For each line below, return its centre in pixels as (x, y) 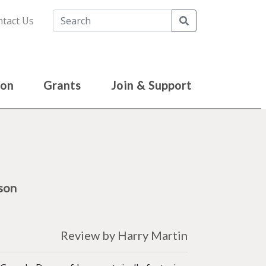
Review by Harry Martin (124, 235)
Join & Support (151, 85)
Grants (62, 85)
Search (203, 20)
